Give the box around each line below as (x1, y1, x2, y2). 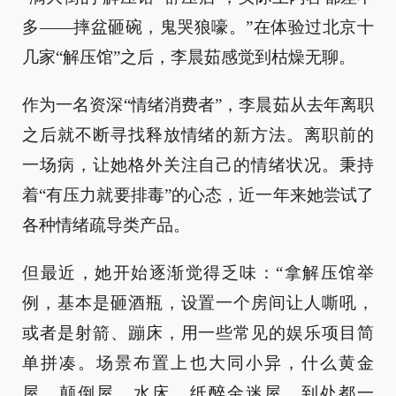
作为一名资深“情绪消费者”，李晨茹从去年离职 (22, 95, 374, 114)
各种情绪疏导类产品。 (22, 216, 190, 234)
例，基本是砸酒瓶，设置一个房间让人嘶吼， (22, 293, 374, 312)
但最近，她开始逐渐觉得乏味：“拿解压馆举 (22, 263, 374, 282)
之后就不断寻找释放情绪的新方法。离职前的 (22, 126, 374, 144)
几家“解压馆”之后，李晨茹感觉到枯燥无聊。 (22, 48, 355, 66)
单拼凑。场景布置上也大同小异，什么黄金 (22, 354, 374, 372)
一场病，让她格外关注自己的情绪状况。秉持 (22, 156, 374, 174)
